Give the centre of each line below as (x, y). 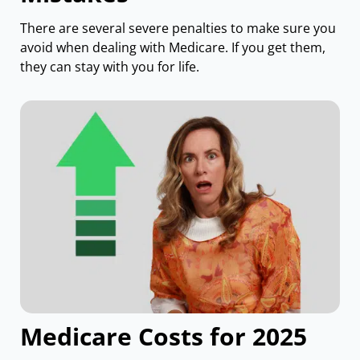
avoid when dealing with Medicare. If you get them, (173, 47)
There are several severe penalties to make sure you (178, 28)
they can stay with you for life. (110, 66)
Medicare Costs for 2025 (164, 336)
